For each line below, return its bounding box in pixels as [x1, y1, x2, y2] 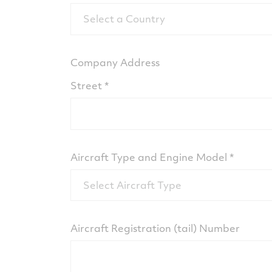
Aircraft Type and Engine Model [70, 149, 227, 164]
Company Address [70, 55, 160, 69]
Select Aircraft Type [83, 177, 182, 192]
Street [70, 78, 102, 92]
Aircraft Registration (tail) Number [70, 221, 240, 236]
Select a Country [83, 12, 165, 26]
